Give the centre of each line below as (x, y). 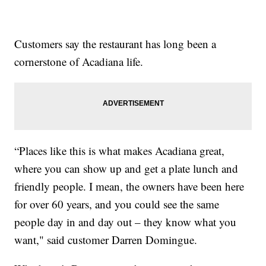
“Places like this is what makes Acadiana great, (120, 151)
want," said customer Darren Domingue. (106, 240)
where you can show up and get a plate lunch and (126, 169)
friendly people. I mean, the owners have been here (129, 186)
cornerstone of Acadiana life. (79, 62)
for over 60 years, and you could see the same (117, 204)
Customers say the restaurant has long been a (115, 44)
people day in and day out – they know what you (126, 222)
